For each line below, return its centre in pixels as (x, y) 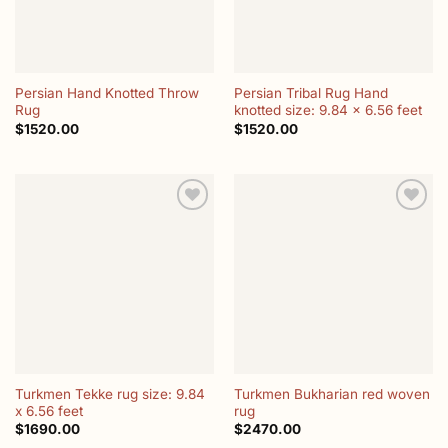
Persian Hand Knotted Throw (106, 93)
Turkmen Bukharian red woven (331, 393)
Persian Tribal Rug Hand (310, 93)
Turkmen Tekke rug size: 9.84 (109, 393)
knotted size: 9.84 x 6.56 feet (327, 110)
